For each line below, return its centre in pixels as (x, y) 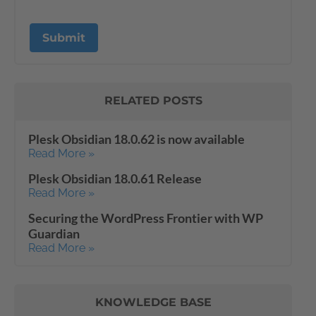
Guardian (54, 233)
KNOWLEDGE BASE (153, 302)
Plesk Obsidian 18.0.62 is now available (136, 139)
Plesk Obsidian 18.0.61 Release (115, 178)
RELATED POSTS (153, 100)
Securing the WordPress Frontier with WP (146, 218)
